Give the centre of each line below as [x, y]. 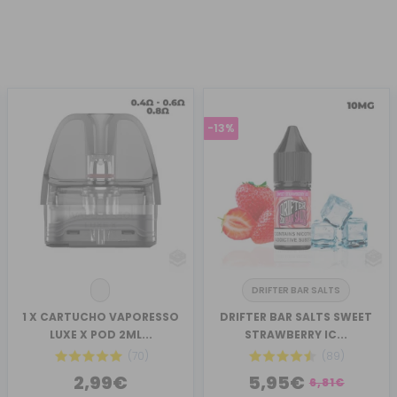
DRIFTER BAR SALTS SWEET [296, 316]
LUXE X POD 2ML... [101, 334]
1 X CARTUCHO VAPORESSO [101, 316]
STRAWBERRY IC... [296, 334]
